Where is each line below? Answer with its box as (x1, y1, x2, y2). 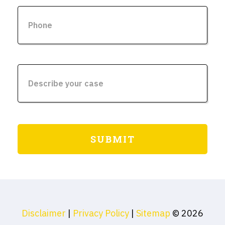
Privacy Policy (73, 207, 129, 219)
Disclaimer (22, 207, 66, 219)
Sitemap (136, 207, 170, 219)
